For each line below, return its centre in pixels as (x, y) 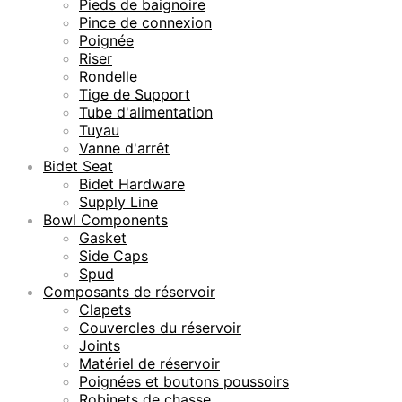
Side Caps (114, 255)
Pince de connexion (145, 22)
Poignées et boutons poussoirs (184, 381)
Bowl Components (105, 219)
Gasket (103, 237)
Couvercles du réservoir (160, 327)
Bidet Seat (78, 166)
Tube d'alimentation (146, 112)
